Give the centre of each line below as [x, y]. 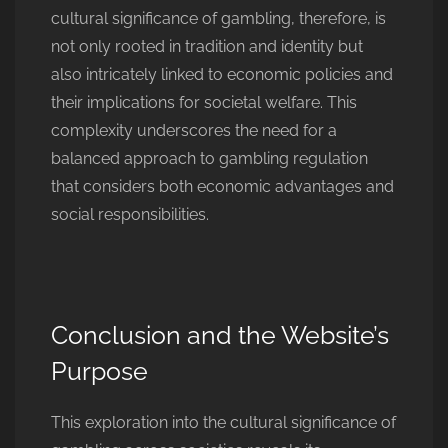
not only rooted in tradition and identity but [207, 46]
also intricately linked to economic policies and [222, 74]
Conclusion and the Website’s [220, 335]
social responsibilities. [130, 214]
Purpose [99, 371]
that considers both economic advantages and [222, 186]
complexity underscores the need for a [194, 130]
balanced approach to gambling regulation [209, 158]
